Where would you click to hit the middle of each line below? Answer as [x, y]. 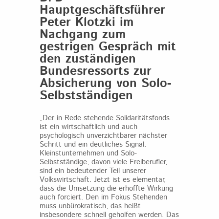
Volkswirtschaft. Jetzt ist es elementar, [102, 180]
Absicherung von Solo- [105, 84]
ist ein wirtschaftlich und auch [88, 127]
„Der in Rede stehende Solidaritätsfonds [104, 118]
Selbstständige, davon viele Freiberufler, [103, 162]
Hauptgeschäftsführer [102, 10]
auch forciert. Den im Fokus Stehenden [103, 197]
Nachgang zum [82, 35]
